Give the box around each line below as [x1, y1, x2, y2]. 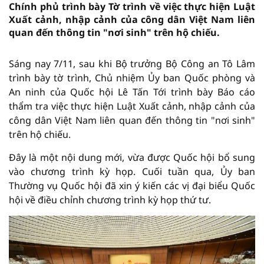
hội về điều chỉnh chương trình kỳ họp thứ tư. [9, 193, 211, 206]
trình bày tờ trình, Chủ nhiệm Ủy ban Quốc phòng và [9, 71, 255, 84]
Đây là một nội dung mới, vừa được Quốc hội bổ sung [9, 151, 255, 164]
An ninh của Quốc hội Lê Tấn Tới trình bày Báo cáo [9, 85, 255, 98]
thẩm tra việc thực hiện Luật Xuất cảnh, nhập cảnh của [9, 100, 255, 113]
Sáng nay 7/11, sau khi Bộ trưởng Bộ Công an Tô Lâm [9, 57, 255, 70]
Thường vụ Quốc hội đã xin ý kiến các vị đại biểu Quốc [9, 179, 255, 192]
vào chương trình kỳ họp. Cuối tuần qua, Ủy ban [9, 165, 255, 178]
